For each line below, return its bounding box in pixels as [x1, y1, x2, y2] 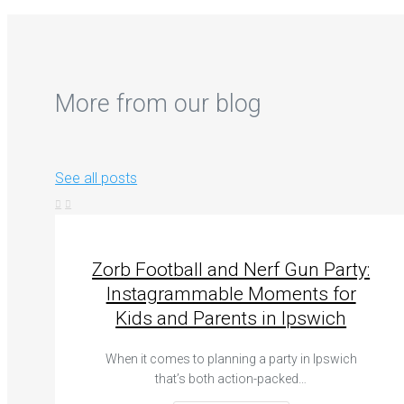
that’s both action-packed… [155, 371, 308, 386]
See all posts [55, 170, 138, 188]
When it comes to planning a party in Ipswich [105, 351, 357, 366]
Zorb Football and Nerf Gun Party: [92, 258, 371, 280]
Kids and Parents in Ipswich [115, 307, 347, 329]
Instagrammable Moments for [106, 282, 356, 305]
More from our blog [55, 89, 262, 119]
